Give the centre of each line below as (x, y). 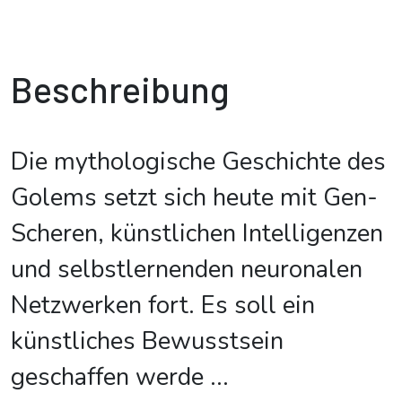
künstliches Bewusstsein (147, 341)
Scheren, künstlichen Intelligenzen (197, 234)
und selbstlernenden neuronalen (187, 270)
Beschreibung (120, 89)
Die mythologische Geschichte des (198, 162)
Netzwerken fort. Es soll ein (163, 306)
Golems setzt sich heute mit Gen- (194, 198)
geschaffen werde (107, 377)
